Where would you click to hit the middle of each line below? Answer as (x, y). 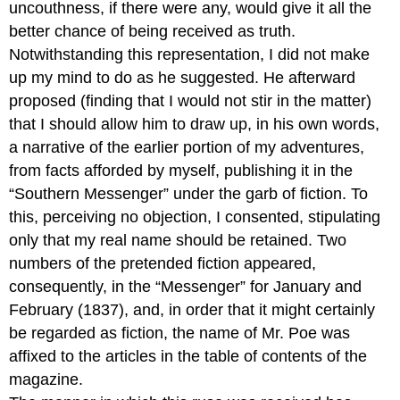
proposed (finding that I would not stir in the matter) (191, 100)
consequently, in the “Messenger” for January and (186, 286)
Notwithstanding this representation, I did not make (190, 54)
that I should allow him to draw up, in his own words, (195, 124)
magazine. (46, 379)
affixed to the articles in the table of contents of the (188, 356)
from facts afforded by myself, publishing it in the (181, 170)
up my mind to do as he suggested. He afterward (183, 77)
